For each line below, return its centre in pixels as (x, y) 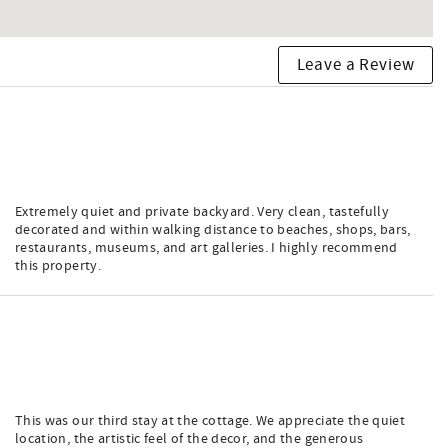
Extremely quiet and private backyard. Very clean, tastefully (202, 212)
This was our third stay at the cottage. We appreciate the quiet (210, 421)
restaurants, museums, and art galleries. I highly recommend (206, 248)
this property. (58, 266)
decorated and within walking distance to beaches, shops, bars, (213, 230)
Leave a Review (355, 64)
